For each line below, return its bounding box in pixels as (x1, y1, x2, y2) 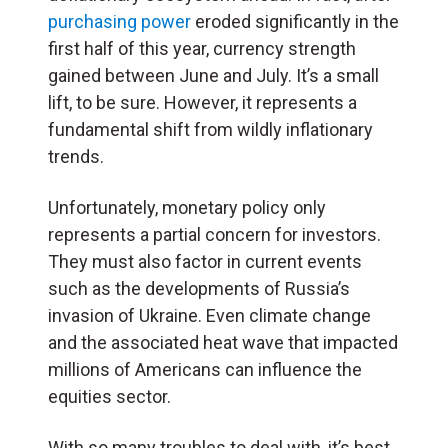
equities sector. (48, 385, 171, 407)
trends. (48, 145, 104, 167)
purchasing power (48, 10, 191, 32)
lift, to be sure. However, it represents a (48, 91, 357, 113)
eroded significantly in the (191, 10, 399, 32)
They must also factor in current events (48, 250, 362, 272)
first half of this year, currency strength (48, 37, 356, 59)
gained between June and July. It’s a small (48, 64, 379, 86)
